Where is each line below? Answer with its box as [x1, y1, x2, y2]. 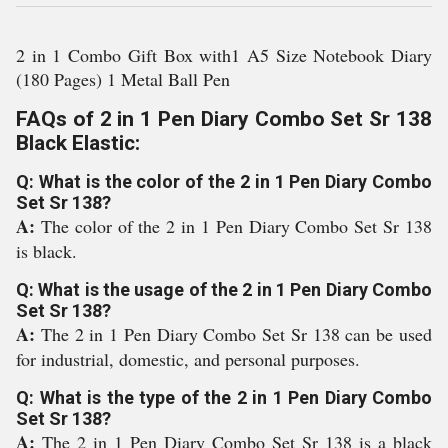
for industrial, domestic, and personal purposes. [16, 347, 360, 371]
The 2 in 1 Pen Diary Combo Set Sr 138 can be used [40, 322, 433, 346]
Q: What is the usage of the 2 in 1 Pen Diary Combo [16, 279, 432, 300]
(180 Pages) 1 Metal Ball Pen [16, 67, 230, 91]
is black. [16, 239, 77, 263]
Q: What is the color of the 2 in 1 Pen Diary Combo [16, 171, 432, 192]
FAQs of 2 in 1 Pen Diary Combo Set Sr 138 [16, 107, 432, 131]
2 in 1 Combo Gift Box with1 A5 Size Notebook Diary [16, 43, 432, 67]
